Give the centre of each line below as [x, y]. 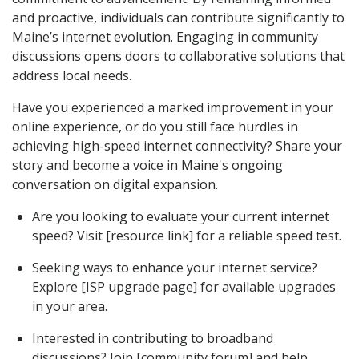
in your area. [70, 307]
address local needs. [72, 76]
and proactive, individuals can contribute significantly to [178, 18]
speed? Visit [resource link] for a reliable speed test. [187, 236]
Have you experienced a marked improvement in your [173, 108]
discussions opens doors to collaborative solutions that [178, 56]
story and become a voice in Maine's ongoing [147, 165]
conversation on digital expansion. [115, 185]
